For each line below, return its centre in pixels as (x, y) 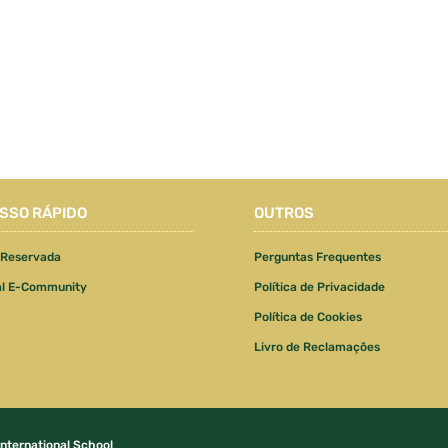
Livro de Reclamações (316, 346)
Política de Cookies (307, 316)
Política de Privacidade (319, 286)
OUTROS (283, 212)
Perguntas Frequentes (317, 256)
